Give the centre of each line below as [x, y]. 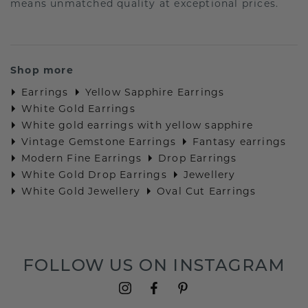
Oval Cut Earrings [207, 191]
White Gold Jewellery [81, 191]
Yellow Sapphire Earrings [155, 92]
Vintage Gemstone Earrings [99, 142]
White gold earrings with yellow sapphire [137, 125]
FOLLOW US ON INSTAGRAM [154, 265]
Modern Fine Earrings [81, 158]
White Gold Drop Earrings [94, 175]
